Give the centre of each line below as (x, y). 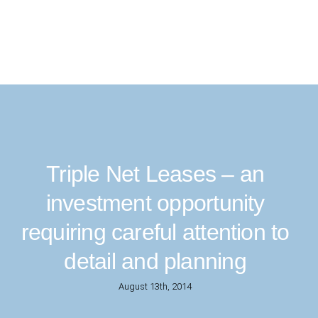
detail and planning (155, 261)
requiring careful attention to (155, 232)
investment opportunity (155, 203)
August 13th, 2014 (155, 286)
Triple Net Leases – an (155, 174)
